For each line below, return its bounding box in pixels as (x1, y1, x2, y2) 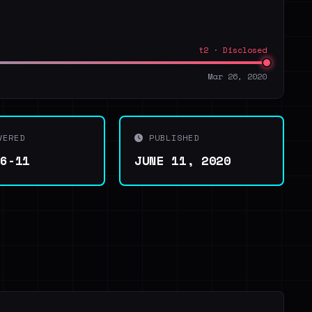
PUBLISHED (143, 132, 200, 143)
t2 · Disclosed (198, 44, 267, 56)
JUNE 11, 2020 (134, 151, 231, 169)
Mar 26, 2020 (208, 70, 267, 82)
